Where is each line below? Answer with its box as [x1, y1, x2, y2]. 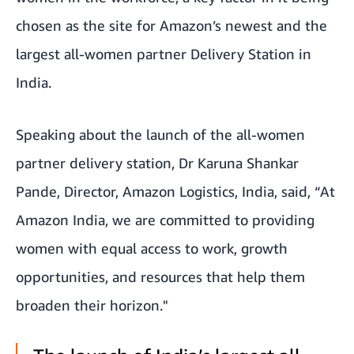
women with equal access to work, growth [16, 239, 288, 257]
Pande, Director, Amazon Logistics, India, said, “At [16, 182, 335, 200]
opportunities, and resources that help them [16, 267, 305, 285]
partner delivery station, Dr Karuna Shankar [16, 153, 299, 171]
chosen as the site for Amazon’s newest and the [16, 16, 327, 34]
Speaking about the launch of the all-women [16, 125, 305, 143]
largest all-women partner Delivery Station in [16, 44, 311, 62]
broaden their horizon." [16, 296, 168, 314]
